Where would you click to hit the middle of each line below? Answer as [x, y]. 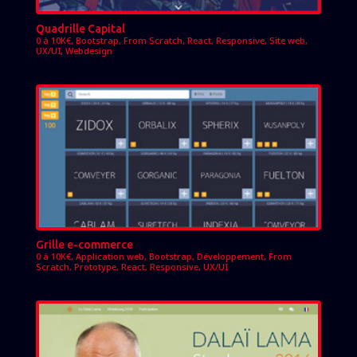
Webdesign [88, 50]
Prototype [95, 267]
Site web [287, 40]
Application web [110, 257]
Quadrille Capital [80, 28]
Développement [230, 257]
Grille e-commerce [84, 245]
